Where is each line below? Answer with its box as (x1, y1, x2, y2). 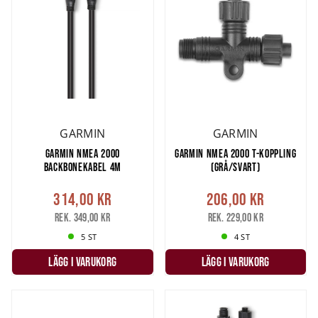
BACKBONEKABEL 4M (43, 160, 121, 174)
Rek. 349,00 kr (55, 210, 111, 224)
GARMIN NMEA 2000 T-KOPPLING (175, 147, 297, 160)
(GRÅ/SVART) (211, 160, 261, 174)
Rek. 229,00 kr (207, 210, 263, 224)
